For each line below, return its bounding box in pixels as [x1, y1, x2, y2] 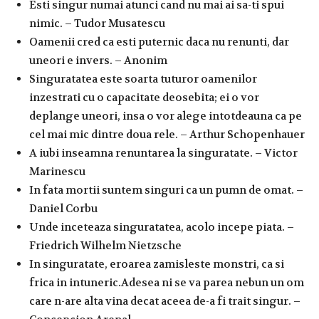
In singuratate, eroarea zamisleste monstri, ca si [29, 256, 284, 271]
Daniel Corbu [29, 201, 98, 216]
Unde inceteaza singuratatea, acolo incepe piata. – [29, 219, 294, 234]
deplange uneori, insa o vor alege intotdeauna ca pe [29, 108, 302, 123]
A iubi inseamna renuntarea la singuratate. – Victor [29, 145, 298, 160]
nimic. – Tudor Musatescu [29, 16, 165, 31]
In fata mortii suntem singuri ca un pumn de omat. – [29, 182, 303, 197]
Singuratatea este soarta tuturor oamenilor [29, 71, 257, 86]
